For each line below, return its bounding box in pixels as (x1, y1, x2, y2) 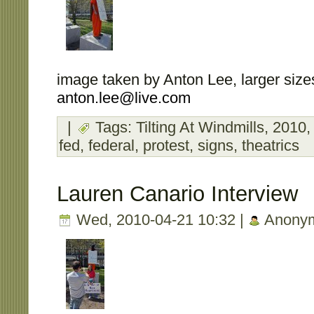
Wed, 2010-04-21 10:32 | (72, 210, 248, 228)
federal (88, 137, 135, 155)
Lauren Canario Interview (57, 181, 298, 206)
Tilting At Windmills (136, 118, 264, 137)
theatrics (242, 137, 299, 155)
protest (143, 137, 189, 155)
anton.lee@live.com (57, 89, 191, 107)
